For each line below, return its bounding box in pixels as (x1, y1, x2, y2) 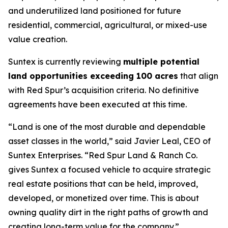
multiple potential (123, 56, 199, 67)
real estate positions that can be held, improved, (8, 179, 198, 189)
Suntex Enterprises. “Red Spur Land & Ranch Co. (8, 150, 197, 160)
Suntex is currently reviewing (8, 56, 123, 67)
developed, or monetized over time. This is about (8, 193, 199, 203)
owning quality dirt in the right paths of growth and (8, 207, 208, 217)
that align (178, 71, 218, 81)
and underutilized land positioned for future (8, 6, 181, 16)
